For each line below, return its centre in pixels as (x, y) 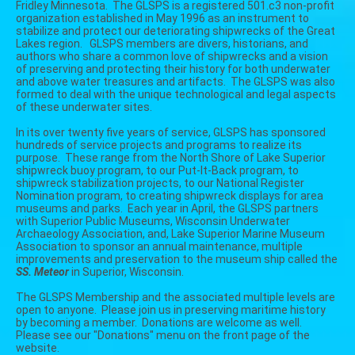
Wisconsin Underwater (233, 221)
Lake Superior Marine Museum (248, 234)
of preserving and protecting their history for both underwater (173, 69)
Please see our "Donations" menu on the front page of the (163, 335)
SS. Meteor (42, 272)
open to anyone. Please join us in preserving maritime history (171, 310)
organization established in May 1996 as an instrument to (162, 18)
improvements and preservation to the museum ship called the (177, 259)
